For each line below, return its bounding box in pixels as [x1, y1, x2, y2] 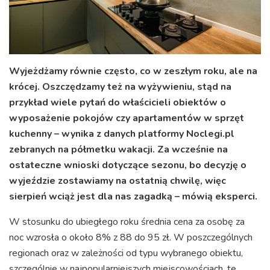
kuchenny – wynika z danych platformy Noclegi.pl [9, 127, 234, 140]
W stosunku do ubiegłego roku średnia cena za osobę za [9, 215, 245, 228]
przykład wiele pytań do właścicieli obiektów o [9, 95, 226, 109]
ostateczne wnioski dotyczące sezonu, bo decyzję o [9, 158, 246, 172]
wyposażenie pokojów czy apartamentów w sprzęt [9, 111, 244, 125]
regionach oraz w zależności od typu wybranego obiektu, [9, 246, 243, 260]
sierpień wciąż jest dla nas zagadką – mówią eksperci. [9, 189, 257, 203]
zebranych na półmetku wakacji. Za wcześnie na [9, 142, 228, 156]
